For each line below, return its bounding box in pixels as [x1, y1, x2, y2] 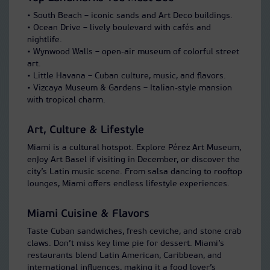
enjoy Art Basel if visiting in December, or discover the [27, 155, 240, 165]
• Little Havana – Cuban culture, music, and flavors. [27, 72, 226, 81]
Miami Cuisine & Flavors [27, 209, 149, 221]
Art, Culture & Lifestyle [27, 125, 144, 137]
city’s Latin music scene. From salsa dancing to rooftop [27, 168, 242, 177]
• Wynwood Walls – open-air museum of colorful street [27, 48, 239, 57]
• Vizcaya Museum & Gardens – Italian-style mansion [27, 84, 232, 93]
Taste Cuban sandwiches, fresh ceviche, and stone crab [27, 227, 242, 237]
